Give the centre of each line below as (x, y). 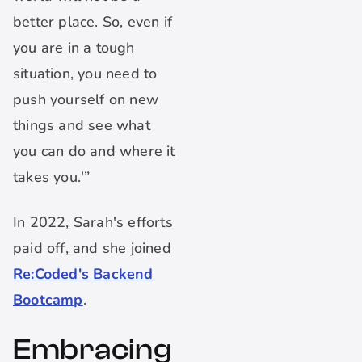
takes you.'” (52, 177)
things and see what (82, 126)
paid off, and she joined (92, 248)
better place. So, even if (93, 22)
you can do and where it (94, 152)
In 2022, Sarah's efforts (93, 223)
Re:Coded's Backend (83, 274)
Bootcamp (48, 300)
